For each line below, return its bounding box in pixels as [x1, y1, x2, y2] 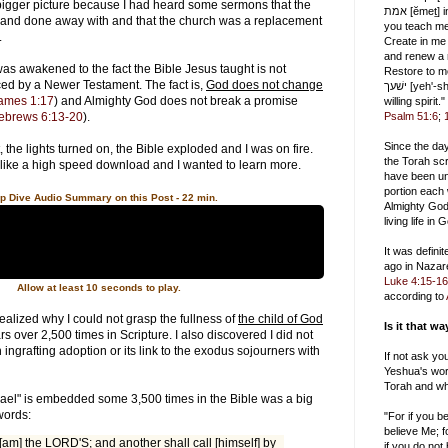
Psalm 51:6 [384, 110, 438, 122]
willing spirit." [384, 95, 445, 107]
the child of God [238, 311, 323, 326]
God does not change [206, 77, 323, 92]
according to [384, 290, 446, 302]
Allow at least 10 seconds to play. [17, 281, 181, 293]
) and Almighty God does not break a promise [54, 93, 298, 108]
